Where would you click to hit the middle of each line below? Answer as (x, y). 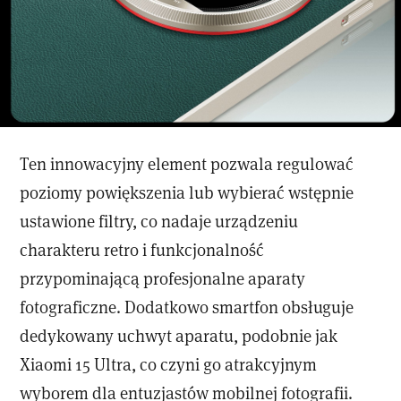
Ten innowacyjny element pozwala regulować (187, 164)
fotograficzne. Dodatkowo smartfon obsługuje (187, 307)
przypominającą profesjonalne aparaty (163, 278)
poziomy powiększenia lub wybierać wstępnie (187, 192)
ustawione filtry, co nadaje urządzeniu (159, 221)
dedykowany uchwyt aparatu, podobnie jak (179, 336)
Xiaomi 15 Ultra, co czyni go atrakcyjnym (169, 364)
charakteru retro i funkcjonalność (142, 250)
